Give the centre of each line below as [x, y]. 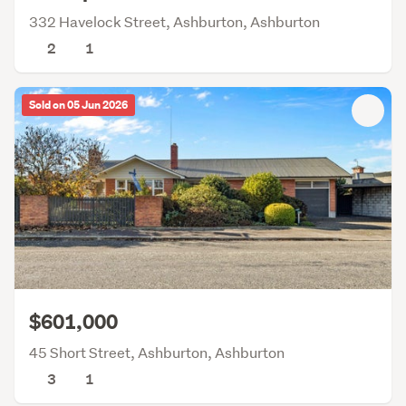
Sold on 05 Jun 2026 [78, 106]
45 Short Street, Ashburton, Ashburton [157, 353]
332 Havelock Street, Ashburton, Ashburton [174, 22]
